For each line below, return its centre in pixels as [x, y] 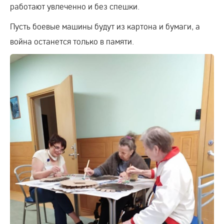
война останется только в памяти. [72, 41]
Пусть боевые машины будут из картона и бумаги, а [105, 26]
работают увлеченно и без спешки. [75, 6]
